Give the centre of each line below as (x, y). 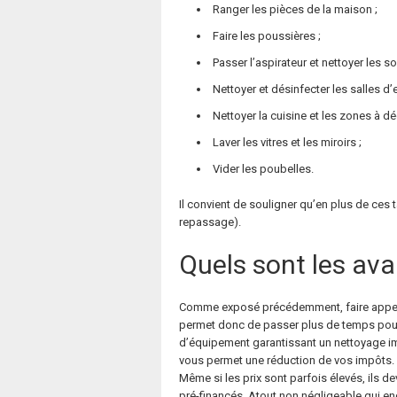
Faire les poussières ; (267, 36)
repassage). (210, 222)
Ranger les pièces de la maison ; (295, 9)
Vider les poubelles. (263, 169)
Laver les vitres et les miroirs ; (287, 142)
